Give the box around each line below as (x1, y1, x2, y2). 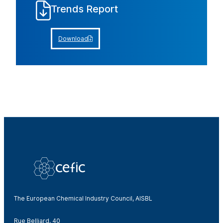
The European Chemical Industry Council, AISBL (14, 195, 152, 202)
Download (58, 35, 88, 42)
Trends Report (51, 3, 118, 15)
